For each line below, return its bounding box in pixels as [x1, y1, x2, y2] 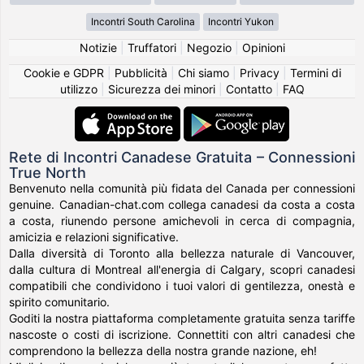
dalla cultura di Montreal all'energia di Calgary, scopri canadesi [9, 262, 355, 276]
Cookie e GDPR [23, 65, 104, 80]
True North [9, 163, 87, 181]
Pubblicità [114, 65, 167, 80]
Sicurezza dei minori [107, 81, 215, 96]
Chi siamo [177, 65, 229, 80]
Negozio [186, 40, 232, 54]
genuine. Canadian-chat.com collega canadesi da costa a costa [9, 197, 355, 211]
